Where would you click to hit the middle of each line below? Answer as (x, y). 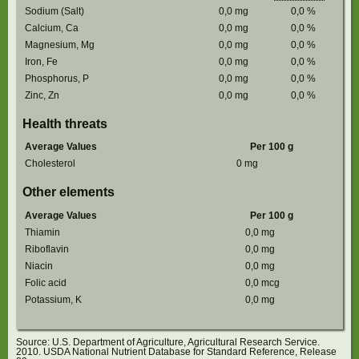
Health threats (65, 123)
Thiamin (43, 233)
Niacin (39, 266)
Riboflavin (47, 250)
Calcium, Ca (52, 28)
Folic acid (46, 283)
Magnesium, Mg (60, 44)
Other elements (69, 192)
